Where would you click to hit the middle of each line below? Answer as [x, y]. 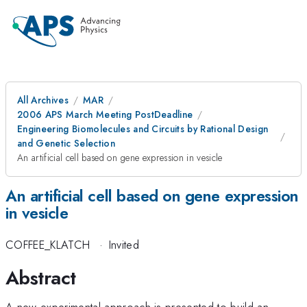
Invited [124, 245]
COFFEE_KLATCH [48, 245]
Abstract [41, 278]
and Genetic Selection [66, 143]
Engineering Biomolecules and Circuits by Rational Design [143, 129]
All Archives [43, 100]
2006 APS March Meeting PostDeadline [105, 114]
